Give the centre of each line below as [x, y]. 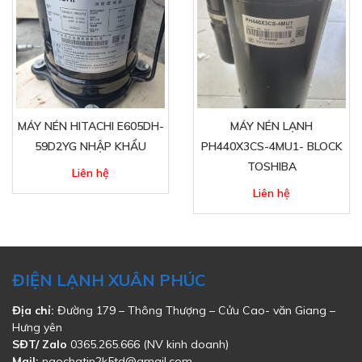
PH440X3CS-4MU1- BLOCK [271, 146]
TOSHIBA [271, 166]
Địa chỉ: [33, 310]
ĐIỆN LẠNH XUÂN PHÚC [109, 280]
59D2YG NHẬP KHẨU [90, 146]
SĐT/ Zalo [40, 344]
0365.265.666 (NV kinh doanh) [148, 344]
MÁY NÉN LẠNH [271, 126]
